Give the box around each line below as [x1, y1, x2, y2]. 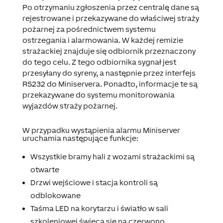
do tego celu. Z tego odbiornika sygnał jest [22, 58, 176, 66]
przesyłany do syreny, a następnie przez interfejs [22, 69, 196, 77]
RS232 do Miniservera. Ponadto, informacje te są [22, 80, 198, 88]
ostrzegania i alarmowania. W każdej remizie [22, 36, 183, 44]
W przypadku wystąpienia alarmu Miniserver [22, 126, 180, 134]
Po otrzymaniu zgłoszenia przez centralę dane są [22, 3, 199, 11]
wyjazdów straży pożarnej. [22, 102, 117, 110]
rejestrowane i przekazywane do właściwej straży [22, 14, 199, 22]
